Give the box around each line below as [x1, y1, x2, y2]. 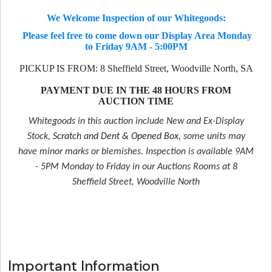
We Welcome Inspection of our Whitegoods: [46, 13, 226, 24]
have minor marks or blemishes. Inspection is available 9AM [18, 146, 254, 157]
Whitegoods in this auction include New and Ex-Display [28, 116, 244, 126]
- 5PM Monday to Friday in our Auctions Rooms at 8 [35, 161, 237, 172]
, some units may [178, 131, 245, 141]
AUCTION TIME [98, 95, 174, 106]
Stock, [27, 131, 50, 141]
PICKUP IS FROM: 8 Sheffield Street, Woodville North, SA [19, 63, 253, 73]
